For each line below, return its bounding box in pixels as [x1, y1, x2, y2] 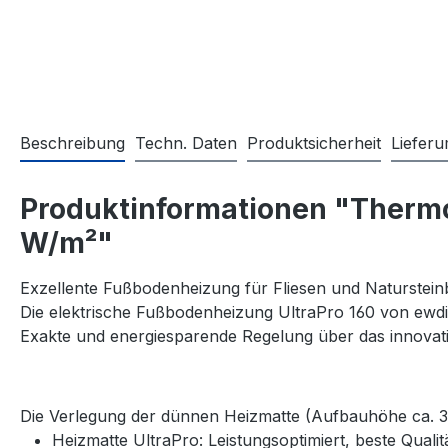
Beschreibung [20, 132, 125, 153]
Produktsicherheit [247, 132, 381, 153]
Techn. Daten [135, 132, 237, 153]
